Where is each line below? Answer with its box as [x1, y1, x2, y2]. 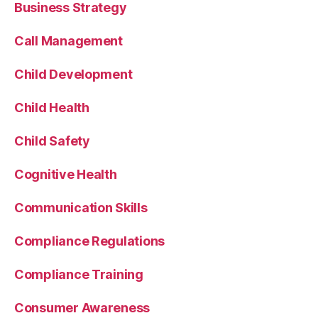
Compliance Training [14, 266, 143, 282]
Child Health [14, 99, 89, 115]
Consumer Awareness [14, 300, 150, 315]
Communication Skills [14, 199, 148, 215]
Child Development [14, 66, 133, 82]
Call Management [14, 33, 123, 48]
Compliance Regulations [14, 233, 165, 248]
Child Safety [14, 133, 90, 148]
